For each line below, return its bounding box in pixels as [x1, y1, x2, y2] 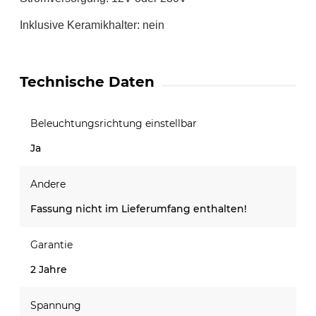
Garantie [30, 238, 73, 251]
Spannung [30, 298, 81, 312]
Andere [30, 177, 66, 190]
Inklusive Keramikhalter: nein [20, 18, 164, 31]
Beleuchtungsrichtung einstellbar [30, 116, 197, 130]
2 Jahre [30, 262, 67, 276]
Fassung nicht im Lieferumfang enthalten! [30, 202, 247, 215]
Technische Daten [20, 73, 154, 90]
